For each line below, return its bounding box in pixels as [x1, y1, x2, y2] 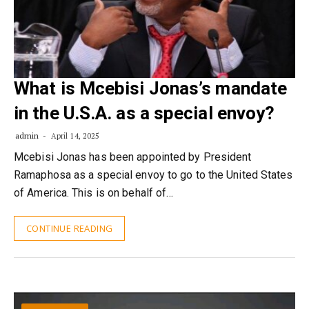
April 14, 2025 [48, 131, 100, 141]
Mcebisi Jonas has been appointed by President [14, 150, 252, 163]
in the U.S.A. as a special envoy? [14, 103, 275, 123]
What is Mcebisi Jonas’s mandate [14, 78, 288, 99]
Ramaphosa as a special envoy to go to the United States [14, 168, 293, 181]
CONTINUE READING [26, 222, 113, 235]
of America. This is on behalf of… [14, 186, 174, 199]
